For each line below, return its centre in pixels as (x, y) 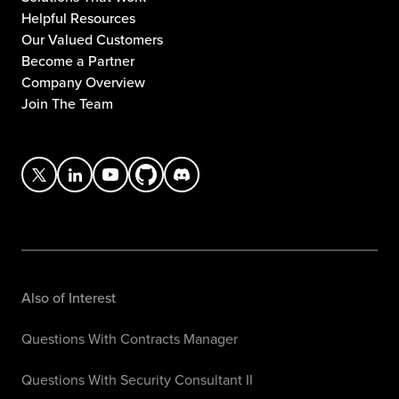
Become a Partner (78, 61)
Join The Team (67, 104)
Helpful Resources (78, 18)
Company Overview (83, 82)
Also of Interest (69, 297)
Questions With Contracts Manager (130, 338)
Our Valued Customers (92, 40)
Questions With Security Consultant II (137, 379)
